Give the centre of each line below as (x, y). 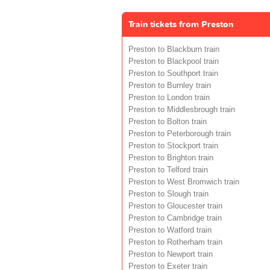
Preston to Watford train (170, 230)
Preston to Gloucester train (175, 206)
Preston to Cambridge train (175, 218)
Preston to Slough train (168, 194)
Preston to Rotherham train (175, 242)
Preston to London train (169, 97)
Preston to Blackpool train (174, 61)
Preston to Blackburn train (174, 49)
